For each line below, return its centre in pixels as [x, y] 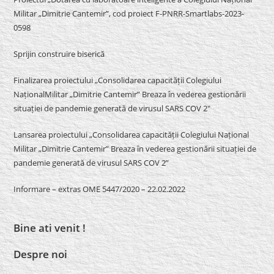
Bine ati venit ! [50, 228]
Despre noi [41, 254]
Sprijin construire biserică [59, 54]
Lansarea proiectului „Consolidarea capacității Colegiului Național [131, 134]
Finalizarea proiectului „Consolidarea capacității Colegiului [118, 80]
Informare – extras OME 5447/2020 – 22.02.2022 [100, 189]
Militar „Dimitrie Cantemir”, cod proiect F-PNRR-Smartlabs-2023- [129, 13]
